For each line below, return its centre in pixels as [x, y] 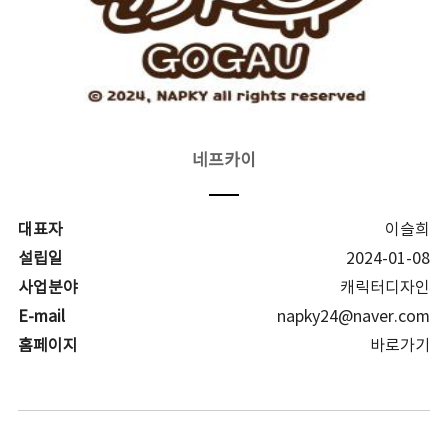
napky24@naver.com [354, 317]
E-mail [41, 317]
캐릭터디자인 [385, 288]
